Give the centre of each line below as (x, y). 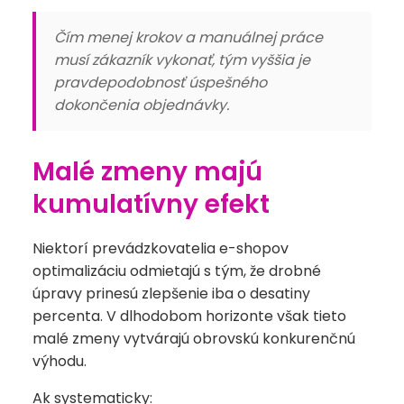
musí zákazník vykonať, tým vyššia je (182, 60)
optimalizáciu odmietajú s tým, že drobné (177, 271)
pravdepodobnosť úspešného (161, 83)
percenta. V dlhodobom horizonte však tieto (189, 317)
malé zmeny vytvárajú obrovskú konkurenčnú (194, 339)
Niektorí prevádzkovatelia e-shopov (161, 249)
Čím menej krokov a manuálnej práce (188, 38)
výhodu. (60, 362)
